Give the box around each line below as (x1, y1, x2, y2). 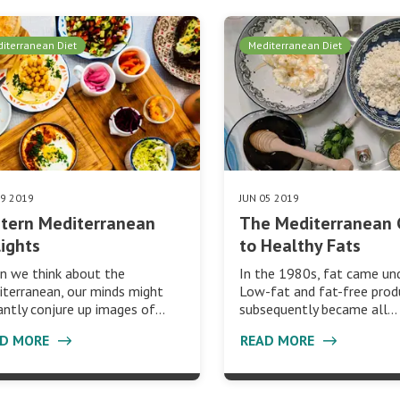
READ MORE (240, 330, 319, 349)
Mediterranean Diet (248, 38, 343, 53)
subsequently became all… (239, 299, 398, 318)
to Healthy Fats (239, 233, 362, 257)
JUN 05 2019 (239, 190, 300, 204)
